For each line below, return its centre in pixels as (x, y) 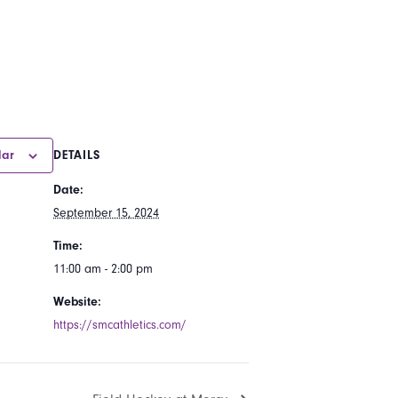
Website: (77, 302)
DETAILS (77, 155)
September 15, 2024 (106, 213)
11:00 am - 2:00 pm (103, 269)
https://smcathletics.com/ (120, 325)
